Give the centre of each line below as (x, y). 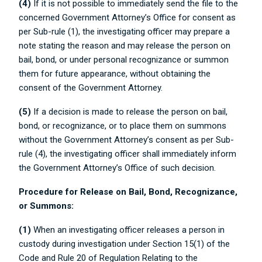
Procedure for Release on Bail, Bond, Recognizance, (128, 192)
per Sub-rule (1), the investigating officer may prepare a (125, 32)
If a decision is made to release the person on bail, (130, 112)
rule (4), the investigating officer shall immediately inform (128, 154)
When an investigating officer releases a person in (128, 230)
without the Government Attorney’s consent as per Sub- (127, 140)
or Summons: (46, 206)
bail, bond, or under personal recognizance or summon (124, 60)
